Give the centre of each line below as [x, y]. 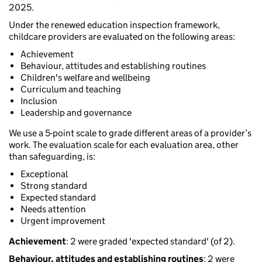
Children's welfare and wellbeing [85, 78]
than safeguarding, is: [52, 157]
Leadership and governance [76, 113]
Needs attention [53, 209]
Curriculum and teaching [71, 89]
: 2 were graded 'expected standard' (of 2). [151, 242]
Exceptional [44, 174]
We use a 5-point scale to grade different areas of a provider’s [130, 133]
